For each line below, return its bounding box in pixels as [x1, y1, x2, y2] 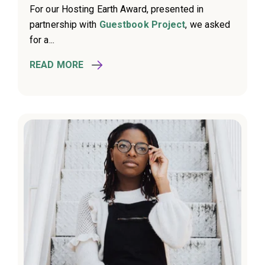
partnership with [30, 19, 99, 31]
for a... [30, 34, 54, 46]
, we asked [185, 19, 231, 31]
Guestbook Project [99, 19, 186, 31]
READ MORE [30, 59, 83, 71]
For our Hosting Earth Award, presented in [30, 4, 204, 15]
